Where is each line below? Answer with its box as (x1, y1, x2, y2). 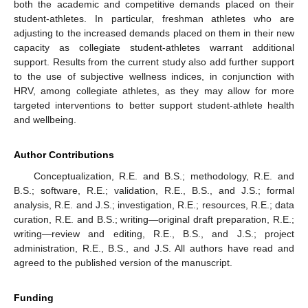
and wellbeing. (14, 114, 76, 126)
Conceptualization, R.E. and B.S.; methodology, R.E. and (33, 170, 294, 182)
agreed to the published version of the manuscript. (14, 257, 232, 269)
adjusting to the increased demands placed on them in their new (14, 27, 294, 39)
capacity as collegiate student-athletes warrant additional (14, 42, 294, 54)
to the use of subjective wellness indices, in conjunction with (14, 71, 294, 82)
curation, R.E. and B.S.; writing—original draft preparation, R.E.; (14, 214, 294, 225)
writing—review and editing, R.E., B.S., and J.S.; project (14, 228, 294, 240)
